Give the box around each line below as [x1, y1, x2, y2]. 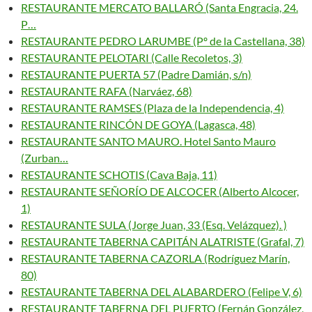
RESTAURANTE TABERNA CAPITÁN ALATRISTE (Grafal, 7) [21, 235, 304, 248]
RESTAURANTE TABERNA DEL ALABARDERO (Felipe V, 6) [21, 285, 302, 298]
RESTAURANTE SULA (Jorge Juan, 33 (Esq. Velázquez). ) [21, 218, 287, 231]
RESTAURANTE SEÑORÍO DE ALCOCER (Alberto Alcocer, [21, 185, 299, 198]
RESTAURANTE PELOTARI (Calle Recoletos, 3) [21, 51, 242, 64]
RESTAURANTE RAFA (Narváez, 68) [21, 84, 192, 97]
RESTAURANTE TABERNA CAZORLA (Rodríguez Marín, [21, 251, 290, 265]
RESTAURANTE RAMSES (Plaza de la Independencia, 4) [21, 101, 284, 114]
